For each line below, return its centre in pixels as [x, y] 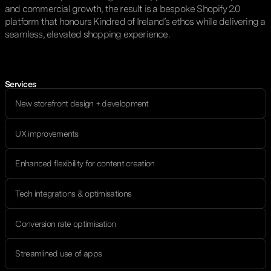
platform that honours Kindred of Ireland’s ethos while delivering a [135, 21]
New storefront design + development [82, 103]
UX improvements [47, 133]
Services [21, 84]
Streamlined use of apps [59, 254]
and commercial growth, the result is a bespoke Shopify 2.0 [122, 8]
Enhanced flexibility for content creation [85, 164]
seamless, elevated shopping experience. [87, 34]
